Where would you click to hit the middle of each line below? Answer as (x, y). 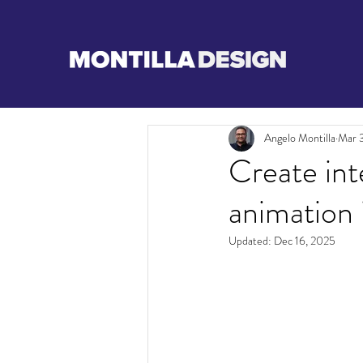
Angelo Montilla (300, 138)
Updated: (251, 240)
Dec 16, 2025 (305, 240)
